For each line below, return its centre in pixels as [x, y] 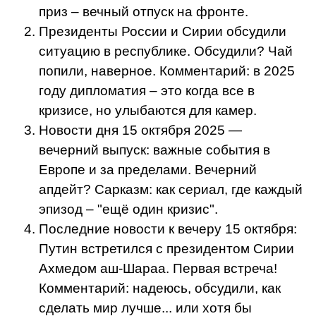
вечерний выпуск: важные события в [154, 150]
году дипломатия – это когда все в [147, 90]
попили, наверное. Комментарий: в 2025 [167, 71]
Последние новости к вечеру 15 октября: [168, 229]
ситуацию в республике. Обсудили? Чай [166, 51]
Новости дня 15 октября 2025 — [140, 130]
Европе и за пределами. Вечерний [148, 169]
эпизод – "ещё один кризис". [128, 209]
